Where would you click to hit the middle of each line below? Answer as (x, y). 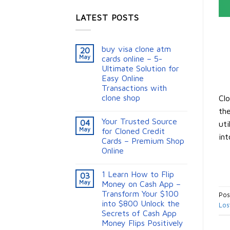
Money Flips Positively (142, 223)
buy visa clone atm (136, 49)
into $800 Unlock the (141, 204)
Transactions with (134, 88)
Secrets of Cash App (139, 213)
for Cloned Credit (133, 131)
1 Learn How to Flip (138, 174)
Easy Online (123, 78)
